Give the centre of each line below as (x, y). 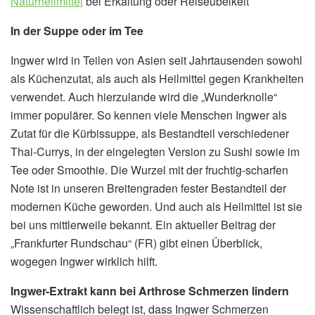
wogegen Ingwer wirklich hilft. (84, 261)
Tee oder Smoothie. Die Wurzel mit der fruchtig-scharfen (149, 169)
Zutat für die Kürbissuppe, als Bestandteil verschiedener (150, 133)
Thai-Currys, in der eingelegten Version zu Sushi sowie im (155, 151)
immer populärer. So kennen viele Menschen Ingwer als (149, 115)
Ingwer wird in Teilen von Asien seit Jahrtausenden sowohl (156, 60)
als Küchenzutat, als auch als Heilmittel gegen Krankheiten (157, 78)
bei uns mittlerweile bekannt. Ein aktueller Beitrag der (143, 224)
